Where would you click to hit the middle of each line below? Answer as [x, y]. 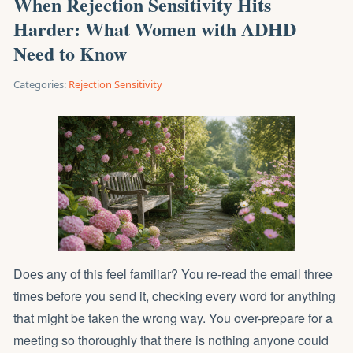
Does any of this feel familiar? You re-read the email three [173, 274]
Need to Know [70, 53]
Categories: [40, 84]
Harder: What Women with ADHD [155, 29]
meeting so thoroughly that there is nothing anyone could [171, 340]
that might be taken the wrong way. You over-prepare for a [173, 318]
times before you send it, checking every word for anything [175, 296]
